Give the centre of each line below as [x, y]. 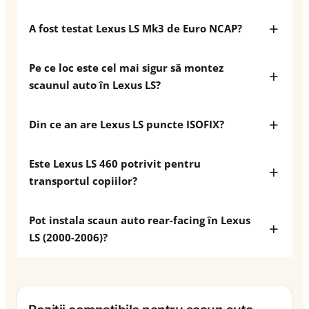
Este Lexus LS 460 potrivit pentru [115, 163]
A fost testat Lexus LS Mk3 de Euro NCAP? [136, 28]
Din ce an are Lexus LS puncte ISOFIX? [127, 124]
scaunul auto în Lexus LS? [95, 85]
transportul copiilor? [83, 181]
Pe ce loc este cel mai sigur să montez [126, 68]
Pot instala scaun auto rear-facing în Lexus [140, 220]
